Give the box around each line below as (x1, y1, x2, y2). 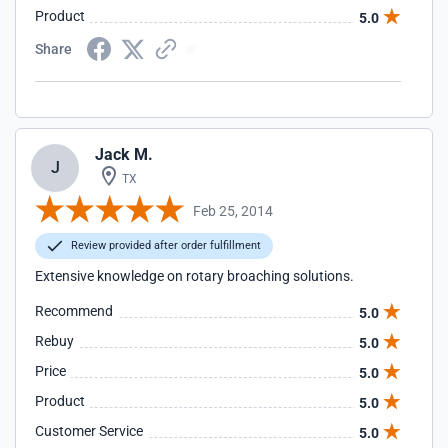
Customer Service (35, 423, 143, 439)
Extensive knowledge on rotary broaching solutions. (35, 268, 354, 284)
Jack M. (95, 145, 153, 164)
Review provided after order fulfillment (68, 239, 261, 252)
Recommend (35, 303, 113, 319)
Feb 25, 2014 (193, 202, 273, 219)
